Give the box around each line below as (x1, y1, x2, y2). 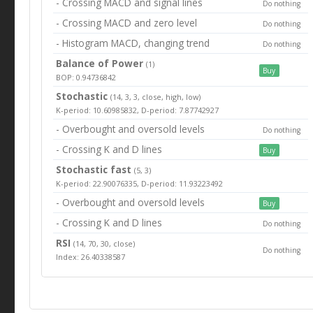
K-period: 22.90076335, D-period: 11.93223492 (56, 178, 224, 189)
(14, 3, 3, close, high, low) (110, 92, 201, 103)
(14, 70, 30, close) (73, 238, 136, 249)
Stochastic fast (56, 163, 132, 177)
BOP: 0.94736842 (56, 72, 117, 83)
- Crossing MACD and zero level (56, 16, 198, 30)
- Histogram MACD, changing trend (56, 36, 210, 50)
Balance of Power (56, 57, 147, 71)
